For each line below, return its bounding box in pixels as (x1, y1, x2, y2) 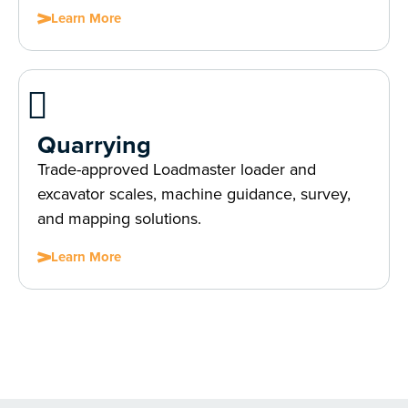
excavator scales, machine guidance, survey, (37, 182, 351, 206)
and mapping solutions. (37, 207, 201, 230)
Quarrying (37, 127, 151, 162)
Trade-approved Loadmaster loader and (37, 158, 316, 181)
